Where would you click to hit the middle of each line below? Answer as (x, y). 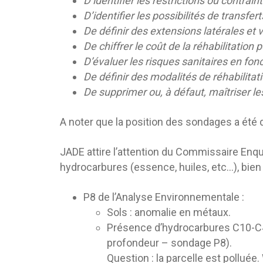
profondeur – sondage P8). (169, 243)
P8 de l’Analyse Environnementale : (164, 197)
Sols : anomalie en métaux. (169, 213)
